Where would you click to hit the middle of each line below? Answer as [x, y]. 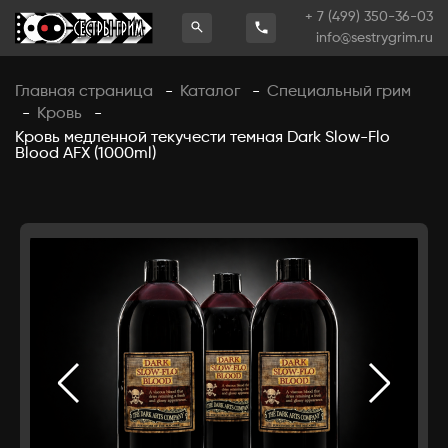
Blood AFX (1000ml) [85, 154]
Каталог [210, 91]
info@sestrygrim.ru [374, 38]
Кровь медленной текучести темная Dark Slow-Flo [202, 138]
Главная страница [84, 91]
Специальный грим [339, 91]
